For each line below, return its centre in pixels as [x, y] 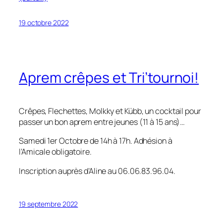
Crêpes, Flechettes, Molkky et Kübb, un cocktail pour [110, 111]
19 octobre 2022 [44, 22]
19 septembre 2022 [49, 204]
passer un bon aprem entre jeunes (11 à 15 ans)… [102, 122]
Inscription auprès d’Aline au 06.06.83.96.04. [97, 171]
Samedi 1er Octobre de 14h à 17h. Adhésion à [96, 141]
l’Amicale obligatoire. [55, 152]
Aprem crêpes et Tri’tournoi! [109, 78]
